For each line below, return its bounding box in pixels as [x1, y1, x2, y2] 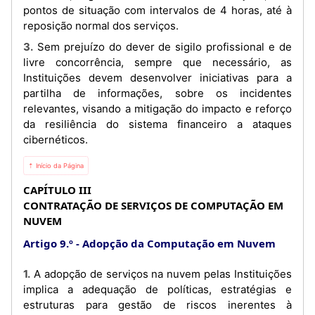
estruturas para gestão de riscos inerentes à [23, 297, 292, 311]
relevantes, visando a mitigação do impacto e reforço [23, 101, 292, 115]
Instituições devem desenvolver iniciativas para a [23, 70, 292, 84]
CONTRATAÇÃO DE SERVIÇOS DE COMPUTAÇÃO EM [23, 198, 283, 212]
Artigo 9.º [23, 236, 73, 250]
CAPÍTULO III [23, 182, 91, 197]
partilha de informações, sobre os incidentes [23, 86, 292, 100]
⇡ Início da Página [28, 161, 84, 169]
